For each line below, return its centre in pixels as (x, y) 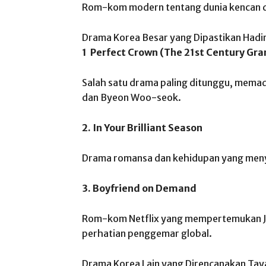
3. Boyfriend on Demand (139, 188)
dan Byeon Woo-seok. (132, 97)
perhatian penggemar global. (147, 233)
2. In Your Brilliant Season (142, 128)
